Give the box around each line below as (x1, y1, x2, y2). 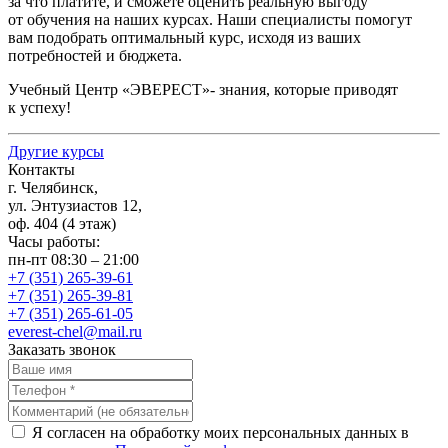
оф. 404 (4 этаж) (8, 214, 116, 232)
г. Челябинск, (8, 178, 98, 196)
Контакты (8, 160, 75, 178)
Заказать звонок (8, 340, 116, 358)
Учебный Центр (8, 80, 118, 98)
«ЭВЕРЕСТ (122, 80, 202, 98)
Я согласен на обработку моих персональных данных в (32, 423, 409, 441)
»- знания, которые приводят (202, 80, 398, 98)
